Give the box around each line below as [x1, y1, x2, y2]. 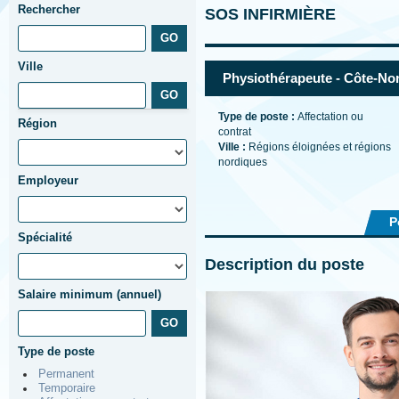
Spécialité [18, 231, 72, 244]
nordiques [218, 156, 267, 168]
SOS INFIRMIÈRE [205, 5, 336, 23]
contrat [218, 126, 251, 138]
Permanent [38, 368, 94, 380]
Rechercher [18, 3, 80, 16]
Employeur [18, 174, 78, 187]
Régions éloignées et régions [248, 141, 391, 153]
